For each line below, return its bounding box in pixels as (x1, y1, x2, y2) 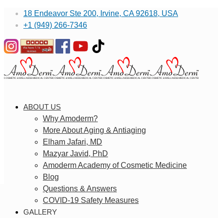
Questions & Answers (43, 184, 117, 193)
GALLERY (23, 208, 57, 217)
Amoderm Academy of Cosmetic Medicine (43, 161, 187, 170)
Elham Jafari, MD (43, 138, 102, 146)
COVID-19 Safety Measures (43, 196, 139, 205)
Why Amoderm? (43, 114, 98, 123)
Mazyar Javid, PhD (43, 149, 108, 158)
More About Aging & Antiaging (43, 126, 146, 135)
